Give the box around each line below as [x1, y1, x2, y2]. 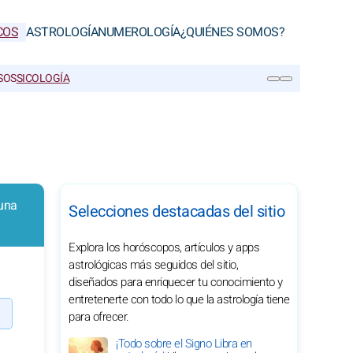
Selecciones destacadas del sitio [69, 200, 284, 223]
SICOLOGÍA [16, 70, 69, 87]
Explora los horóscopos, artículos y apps [69, 239, 259, 256]
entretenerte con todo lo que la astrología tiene [69, 291, 289, 308]
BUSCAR [31, 102, 78, 114]
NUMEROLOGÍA [98, 23, 180, 42]
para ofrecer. [69, 308, 129, 325]
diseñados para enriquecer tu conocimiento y [69, 273, 283, 291]
